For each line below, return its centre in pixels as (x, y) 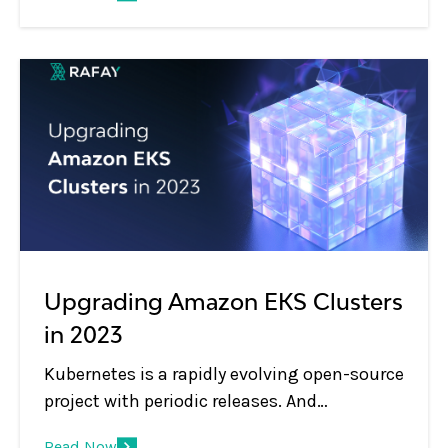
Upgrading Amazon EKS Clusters (223, 302)
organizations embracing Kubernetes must (219, 428)
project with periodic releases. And (165, 401)
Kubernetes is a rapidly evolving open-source (224, 374)
